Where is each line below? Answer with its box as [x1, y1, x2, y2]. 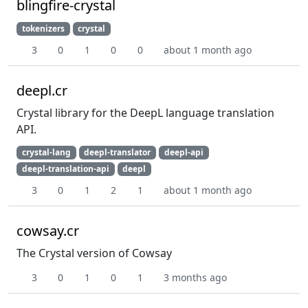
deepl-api [164, 146, 203, 159]
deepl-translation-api [21, 163, 109, 175]
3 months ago [164, 271, 227, 285]
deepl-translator [84, 146, 151, 159]
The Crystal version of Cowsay [16, 245, 172, 261]
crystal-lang [21, 146, 71, 159]
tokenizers [21, 22, 65, 34]
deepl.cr [16, 81, 67, 100]
